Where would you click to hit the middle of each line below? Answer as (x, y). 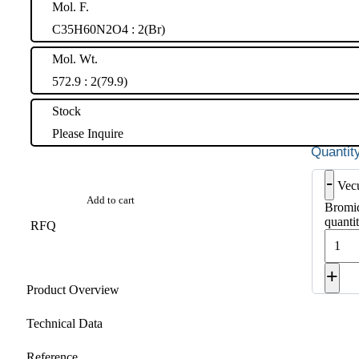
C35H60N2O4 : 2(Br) (109, 29)
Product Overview (73, 289)
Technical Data (65, 323)
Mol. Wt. (75, 58)
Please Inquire (88, 133)
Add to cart (111, 200)
